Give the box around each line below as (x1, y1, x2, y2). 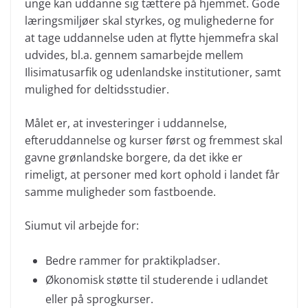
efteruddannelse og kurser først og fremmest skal (25, 133, 283, 148)
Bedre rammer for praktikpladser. (45, 253, 220, 268)
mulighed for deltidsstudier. (25, 82, 169, 97)
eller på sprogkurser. (45, 291, 153, 307)
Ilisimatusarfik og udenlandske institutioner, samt (25, 65, 281, 80)
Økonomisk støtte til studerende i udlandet (45, 272, 268, 287)
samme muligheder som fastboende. (25, 184, 216, 199)
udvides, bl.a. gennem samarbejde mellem (25, 47, 243, 63)
